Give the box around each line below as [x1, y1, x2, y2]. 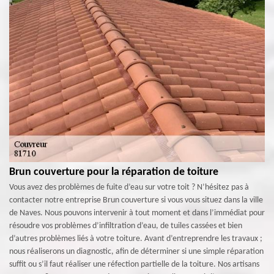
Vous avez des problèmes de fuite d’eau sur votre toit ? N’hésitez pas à [9, 182, 249, 192]
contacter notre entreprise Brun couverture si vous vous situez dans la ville [9, 195, 263, 205]
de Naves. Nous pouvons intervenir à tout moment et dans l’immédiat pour [9, 208, 265, 218]
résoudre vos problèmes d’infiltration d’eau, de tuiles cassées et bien [9, 221, 242, 231]
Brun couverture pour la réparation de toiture [9, 166, 218, 178]
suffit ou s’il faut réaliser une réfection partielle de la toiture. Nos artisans [9, 259, 259, 269]
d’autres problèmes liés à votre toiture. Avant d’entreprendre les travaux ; [9, 234, 262, 243]
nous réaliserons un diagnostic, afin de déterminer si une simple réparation [9, 246, 264, 256]
